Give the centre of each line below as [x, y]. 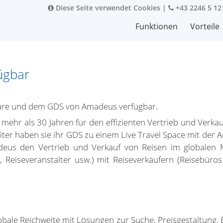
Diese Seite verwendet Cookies [107, 8]
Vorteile [205, 26]
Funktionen [157, 26]
